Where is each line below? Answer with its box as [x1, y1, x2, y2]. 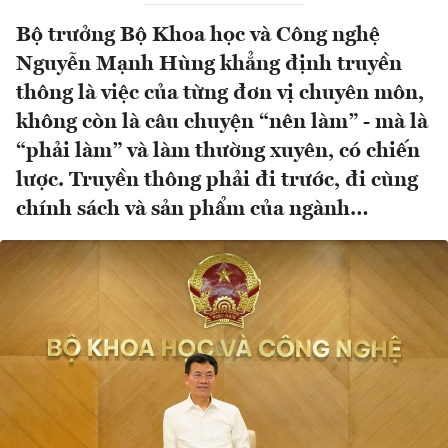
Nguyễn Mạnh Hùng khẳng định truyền [16, 54, 402, 76]
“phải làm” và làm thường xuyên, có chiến [16, 141, 420, 163]
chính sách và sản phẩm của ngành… [16, 199, 374, 221]
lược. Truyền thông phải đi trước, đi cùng [16, 170, 418, 192]
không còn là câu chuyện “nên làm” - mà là [16, 112, 428, 134]
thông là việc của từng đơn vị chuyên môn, [16, 83, 424, 105]
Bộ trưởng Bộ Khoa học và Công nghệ [16, 25, 380, 47]
